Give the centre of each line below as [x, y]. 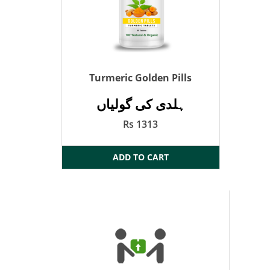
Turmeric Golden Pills [141, 78]
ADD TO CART [140, 157]
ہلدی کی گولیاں [140, 104]
